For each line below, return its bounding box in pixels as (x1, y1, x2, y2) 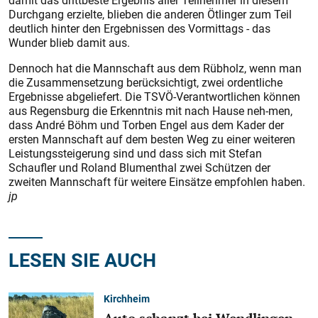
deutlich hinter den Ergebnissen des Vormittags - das (9, 21, 270, 36)
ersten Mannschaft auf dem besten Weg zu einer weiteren (9, 131, 295, 147)
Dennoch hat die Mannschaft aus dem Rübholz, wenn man (9, 60, 302, 76)
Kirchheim (104, 291, 150, 305)
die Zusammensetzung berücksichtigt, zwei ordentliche (9, 75, 283, 90)
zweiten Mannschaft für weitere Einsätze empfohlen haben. (9, 174, 305, 190)
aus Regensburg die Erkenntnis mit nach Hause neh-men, (9, 103, 292, 119)
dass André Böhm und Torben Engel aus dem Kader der (9, 117, 284, 133)
